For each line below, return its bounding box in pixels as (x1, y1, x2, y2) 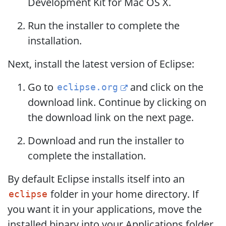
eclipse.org (56, 82, 118, 93)
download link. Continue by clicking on (28, 95, 206, 109)
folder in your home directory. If (48, 187, 199, 201)
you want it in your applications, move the (8, 202, 202, 216)
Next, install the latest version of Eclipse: (8, 56, 194, 71)
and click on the (128, 80, 204, 94)
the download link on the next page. (28, 110, 194, 124)
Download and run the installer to (28, 133, 184, 147)
